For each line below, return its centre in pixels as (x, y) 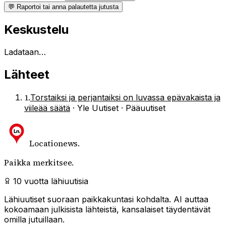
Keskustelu (36, 30)
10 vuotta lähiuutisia (49, 181)
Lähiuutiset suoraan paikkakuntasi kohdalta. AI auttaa (106, 200)
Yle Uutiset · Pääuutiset (121, 108)
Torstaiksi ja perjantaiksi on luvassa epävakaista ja (125, 98)
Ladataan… (25, 52)
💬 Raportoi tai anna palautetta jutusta (63, 7)
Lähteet (27, 75)
